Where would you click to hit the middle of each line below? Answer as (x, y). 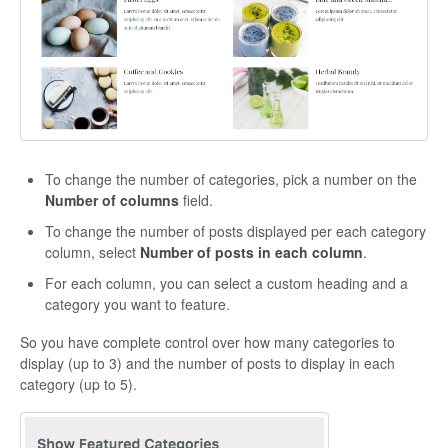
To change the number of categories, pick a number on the (233, 179)
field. (198, 200)
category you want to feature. (137, 304)
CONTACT (224, 13)
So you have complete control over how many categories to (207, 342)
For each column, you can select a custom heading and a (226, 283)
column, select (92, 252)
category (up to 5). (80, 384)
